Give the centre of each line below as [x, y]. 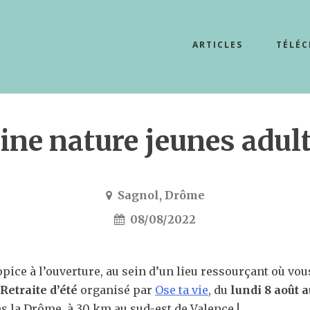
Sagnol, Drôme [158, 195]
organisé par [116, 290]
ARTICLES [218, 45]
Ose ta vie [182, 290]
